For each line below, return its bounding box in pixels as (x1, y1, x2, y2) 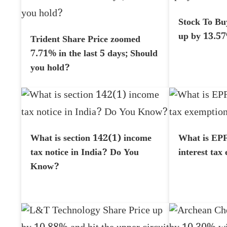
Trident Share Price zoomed (30, 33, 140, 48)
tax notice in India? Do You (30, 146, 139, 161)
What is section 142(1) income (30, 132, 152, 146)
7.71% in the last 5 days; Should (30, 48, 158, 62)
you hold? (30, 62, 70, 77)
